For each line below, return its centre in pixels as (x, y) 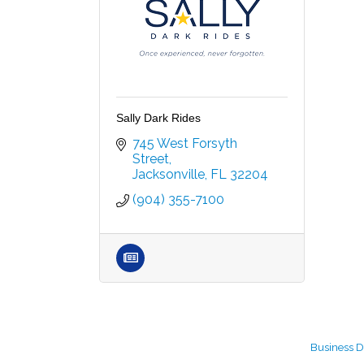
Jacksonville (169, 175)
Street (151, 159)
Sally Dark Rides (158, 118)
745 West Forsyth (185, 144)
